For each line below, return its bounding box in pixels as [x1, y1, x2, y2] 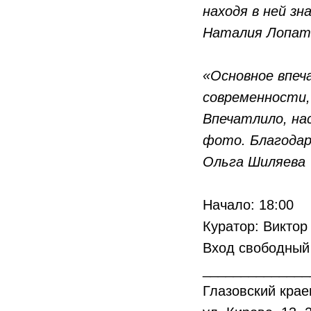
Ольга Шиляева [203, 154, 305, 169]
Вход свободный [203, 240, 310, 255]
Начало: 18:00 [203, 197, 294, 212]
